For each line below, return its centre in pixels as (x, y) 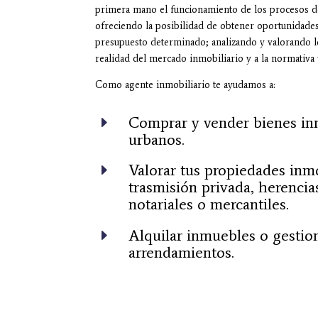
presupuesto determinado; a (156, 43)
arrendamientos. (182, 252)
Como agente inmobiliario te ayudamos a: (186, 85)
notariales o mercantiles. (209, 204)
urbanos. (157, 139)
